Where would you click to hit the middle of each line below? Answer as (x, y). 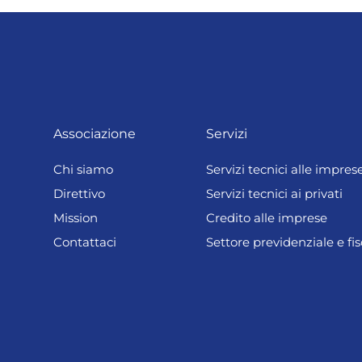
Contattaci (85, 242)
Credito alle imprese (266, 218)
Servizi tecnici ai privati (274, 194)
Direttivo (80, 194)
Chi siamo (84, 169)
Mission (76, 218)
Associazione (95, 134)
